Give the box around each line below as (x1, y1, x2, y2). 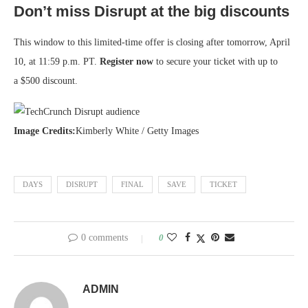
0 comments (81, 232, 128, 243)
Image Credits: (14, 126, 76, 137)
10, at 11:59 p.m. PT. (14, 56, 100, 67)
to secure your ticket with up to (153, 56, 278, 67)
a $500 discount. (14, 76, 78, 87)
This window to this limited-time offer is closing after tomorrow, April (14, 37, 290, 48)
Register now (100, 56, 153, 67)
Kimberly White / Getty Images (76, 126, 199, 137)
